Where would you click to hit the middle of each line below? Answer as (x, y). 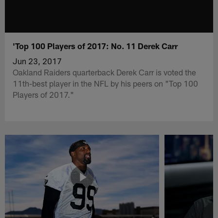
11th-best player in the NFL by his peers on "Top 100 (106, 83)
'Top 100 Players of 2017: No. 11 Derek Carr (95, 45)
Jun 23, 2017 (37, 61)
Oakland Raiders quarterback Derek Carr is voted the (105, 72)
